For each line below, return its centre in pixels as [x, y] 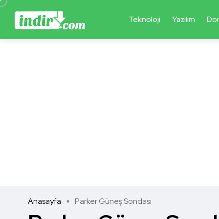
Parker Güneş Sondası [113, 201]
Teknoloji [144, 20]
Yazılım [183, 20]
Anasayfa [44, 201]
